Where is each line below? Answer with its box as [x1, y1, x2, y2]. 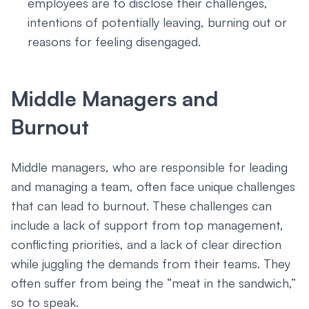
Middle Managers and [11, 86, 219, 111]
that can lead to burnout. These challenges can [11, 198, 272, 213]
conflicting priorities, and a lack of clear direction [11, 237, 281, 252]
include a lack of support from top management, [11, 217, 283, 232]
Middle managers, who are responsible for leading [11, 159, 288, 175]
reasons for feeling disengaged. [28, 34, 201, 49]
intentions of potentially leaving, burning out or [28, 14, 287, 30]
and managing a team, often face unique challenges [11, 179, 295, 194]
